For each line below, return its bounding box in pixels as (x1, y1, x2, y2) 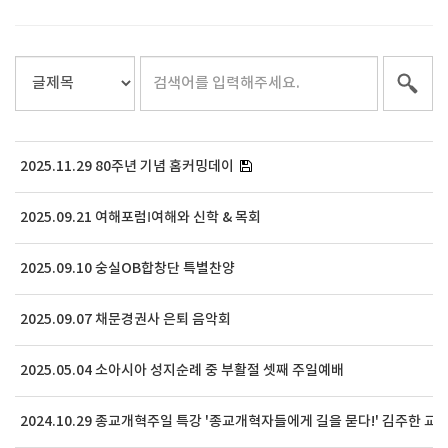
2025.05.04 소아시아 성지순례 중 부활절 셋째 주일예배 (20, 362, 344, 380)
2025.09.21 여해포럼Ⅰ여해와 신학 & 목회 (20, 209, 261, 227)
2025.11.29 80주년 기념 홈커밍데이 (20, 158, 234, 176)
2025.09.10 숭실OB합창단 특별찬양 (20, 260, 235, 278)
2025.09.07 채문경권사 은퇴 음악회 (20, 311, 231, 329)
